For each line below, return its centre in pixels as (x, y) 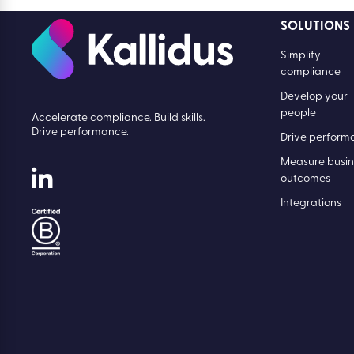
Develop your (314, 97)
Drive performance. (80, 132)
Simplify (301, 56)
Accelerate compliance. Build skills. (119, 118)
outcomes (306, 179)
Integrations (311, 204)
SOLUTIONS (316, 27)
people (299, 114)
